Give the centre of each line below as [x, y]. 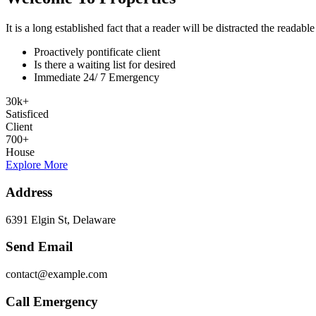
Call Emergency [52, 301]
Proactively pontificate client [97, 52]
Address [29, 192]
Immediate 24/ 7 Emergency [97, 78]
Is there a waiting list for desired [105, 65]
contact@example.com [56, 274]
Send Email [39, 247]
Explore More [37, 165]
